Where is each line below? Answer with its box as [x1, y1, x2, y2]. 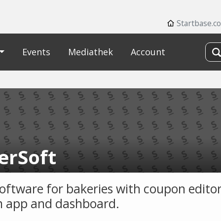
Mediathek [68, 46, 113, 58]
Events [22, 46, 50, 58]
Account [130, 46, 165, 58]
